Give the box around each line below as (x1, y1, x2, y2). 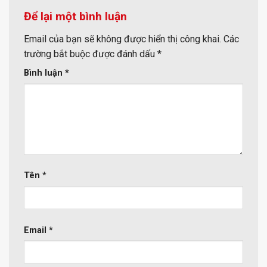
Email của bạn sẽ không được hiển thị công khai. (24, 33, 221, 45)
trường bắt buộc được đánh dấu (24, 48, 157, 60)
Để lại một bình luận (24, 10, 130, 24)
